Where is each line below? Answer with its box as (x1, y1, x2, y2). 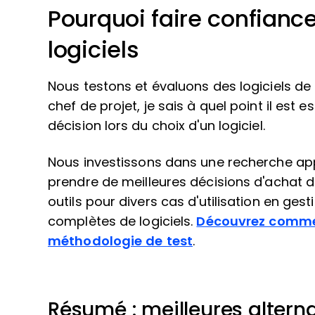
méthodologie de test (48, 234, 193, 248)
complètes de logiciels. (48, 214, 197, 229)
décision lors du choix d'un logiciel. (48, 119, 265, 133)
